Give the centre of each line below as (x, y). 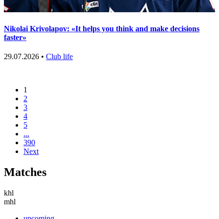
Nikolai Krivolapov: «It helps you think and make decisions (102, 29)
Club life (59, 57)
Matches (25, 172)
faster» (15, 38)
